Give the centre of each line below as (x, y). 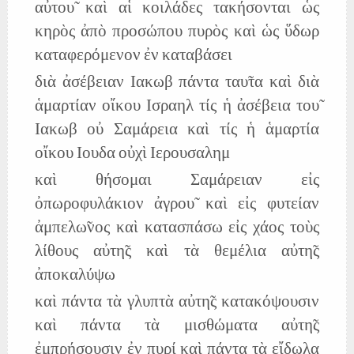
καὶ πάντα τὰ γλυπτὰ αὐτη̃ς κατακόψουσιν (177, 303)
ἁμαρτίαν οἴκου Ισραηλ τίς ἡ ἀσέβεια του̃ (177, 107)
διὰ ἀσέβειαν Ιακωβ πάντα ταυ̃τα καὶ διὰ (177, 83)
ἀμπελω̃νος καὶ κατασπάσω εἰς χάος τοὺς (177, 228)
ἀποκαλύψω (75, 276)
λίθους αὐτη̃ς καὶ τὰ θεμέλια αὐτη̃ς (177, 252)
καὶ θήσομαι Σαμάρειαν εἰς (177, 181)
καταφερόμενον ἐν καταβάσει (133, 56)
